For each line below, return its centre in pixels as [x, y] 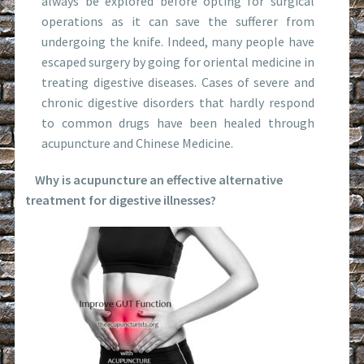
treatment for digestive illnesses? [121, 199]
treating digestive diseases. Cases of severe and [178, 82]
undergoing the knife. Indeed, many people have [178, 41]
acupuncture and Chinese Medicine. [138, 143]
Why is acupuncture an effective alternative [154, 179]
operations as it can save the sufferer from [178, 21]
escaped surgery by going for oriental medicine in [178, 61]
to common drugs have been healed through [178, 122]
